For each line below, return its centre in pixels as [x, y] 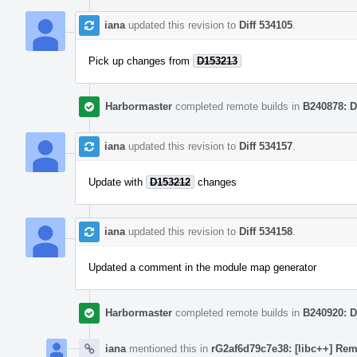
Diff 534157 [266, 146]
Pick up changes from [141, 61]
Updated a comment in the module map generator [202, 267]
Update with [117, 182]
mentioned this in [169, 348]
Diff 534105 [266, 25]
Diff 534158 [266, 231]
